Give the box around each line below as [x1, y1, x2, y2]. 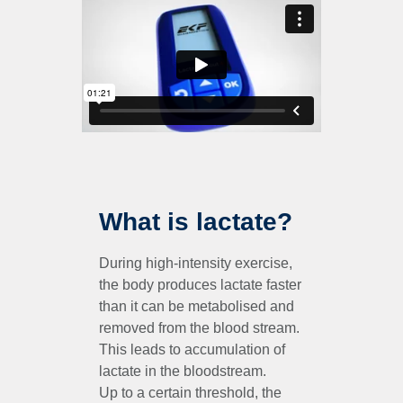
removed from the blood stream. [99, 320, 300, 336]
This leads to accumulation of [99, 342, 285, 358]
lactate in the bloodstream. [99, 363, 266, 380]
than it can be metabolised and [99, 299, 294, 315]
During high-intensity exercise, [99, 255, 292, 272]
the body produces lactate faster [99, 277, 301, 293]
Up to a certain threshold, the [99, 385, 282, 401]
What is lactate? [99, 208, 292, 237]
